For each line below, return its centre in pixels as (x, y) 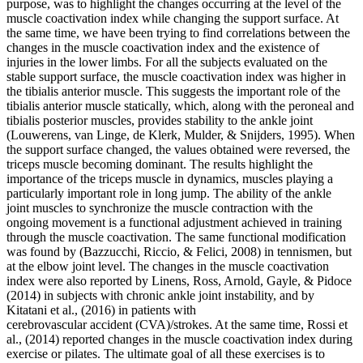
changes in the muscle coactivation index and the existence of (163, 48)
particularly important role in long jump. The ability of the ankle (169, 194)
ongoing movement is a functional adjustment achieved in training (174, 223)
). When (334, 135)
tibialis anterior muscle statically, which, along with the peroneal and (180, 106)
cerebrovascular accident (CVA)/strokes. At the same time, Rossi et (177, 325)
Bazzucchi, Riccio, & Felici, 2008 (170, 252)
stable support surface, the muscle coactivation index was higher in (176, 77)
